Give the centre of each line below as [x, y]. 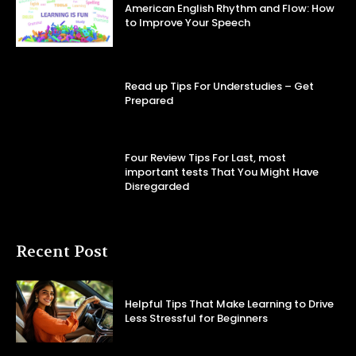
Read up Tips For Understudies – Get [220, 87]
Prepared [149, 101]
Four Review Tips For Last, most [206, 157]
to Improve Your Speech [188, 23]
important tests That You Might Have [222, 172]
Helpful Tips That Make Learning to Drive [230, 304]
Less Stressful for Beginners [197, 319]
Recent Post [62, 251]
